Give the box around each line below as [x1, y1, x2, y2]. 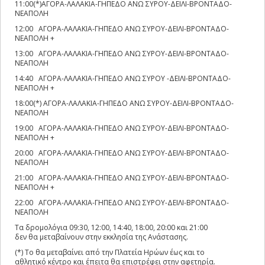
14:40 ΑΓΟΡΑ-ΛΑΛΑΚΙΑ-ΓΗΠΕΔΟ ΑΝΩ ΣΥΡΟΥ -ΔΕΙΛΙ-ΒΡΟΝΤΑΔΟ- [15, 73, 231, 83]
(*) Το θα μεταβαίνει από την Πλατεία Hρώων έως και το [15, 247, 205, 257]
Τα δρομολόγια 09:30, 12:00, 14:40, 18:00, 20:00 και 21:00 [15, 222, 208, 232]
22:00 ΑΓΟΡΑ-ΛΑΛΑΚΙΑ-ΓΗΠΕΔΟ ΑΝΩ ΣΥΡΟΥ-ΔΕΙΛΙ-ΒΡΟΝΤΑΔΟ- [15, 198, 229, 208]
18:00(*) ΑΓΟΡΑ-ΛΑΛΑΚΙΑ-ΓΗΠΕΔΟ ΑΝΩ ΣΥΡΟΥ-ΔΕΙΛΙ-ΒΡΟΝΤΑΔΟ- [15, 98, 234, 108]
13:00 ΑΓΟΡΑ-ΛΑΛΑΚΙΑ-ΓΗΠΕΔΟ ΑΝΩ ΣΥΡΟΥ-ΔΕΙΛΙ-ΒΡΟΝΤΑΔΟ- [15, 49, 229, 59]
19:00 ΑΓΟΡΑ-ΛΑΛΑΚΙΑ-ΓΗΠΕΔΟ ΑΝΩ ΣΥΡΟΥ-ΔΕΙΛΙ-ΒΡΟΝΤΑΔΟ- [15, 123, 229, 133]
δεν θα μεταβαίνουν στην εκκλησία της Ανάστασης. [15, 232, 188, 242]
